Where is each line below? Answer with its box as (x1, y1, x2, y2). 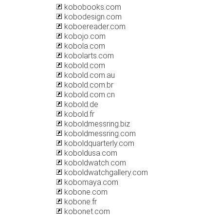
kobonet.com (62, 207, 110, 216)
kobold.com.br (62, 80, 113, 90)
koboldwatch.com (62, 158, 126, 167)
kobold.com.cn (62, 90, 115, 99)
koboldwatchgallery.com (62, 168, 148, 177)
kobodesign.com (62, 12, 122, 21)
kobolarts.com (62, 51, 114, 60)
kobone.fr (62, 197, 97, 206)
